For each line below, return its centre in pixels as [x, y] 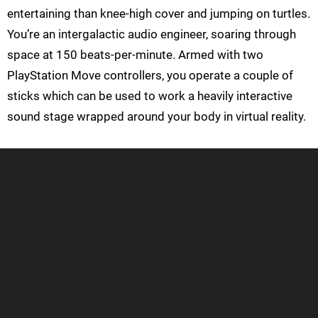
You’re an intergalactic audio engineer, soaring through [152, 34]
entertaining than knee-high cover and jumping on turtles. [159, 14]
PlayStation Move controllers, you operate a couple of [150, 76]
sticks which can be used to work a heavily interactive [150, 96]
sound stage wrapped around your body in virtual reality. [157, 117]
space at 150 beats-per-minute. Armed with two [135, 55]
